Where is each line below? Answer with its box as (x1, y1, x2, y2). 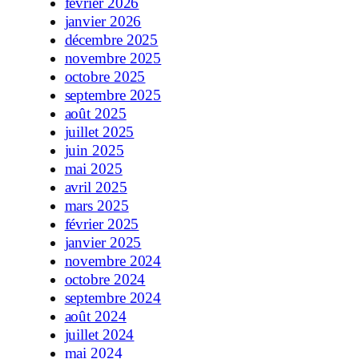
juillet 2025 (64, 123, 135, 141)
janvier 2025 (64, 234, 142, 252)
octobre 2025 (64, 68, 146, 86)
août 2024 (64, 308, 127, 325)
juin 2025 (64, 142, 124, 159)
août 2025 (64, 105, 127, 123)
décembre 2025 (64, 31, 159, 49)
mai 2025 (64, 160, 123, 178)
